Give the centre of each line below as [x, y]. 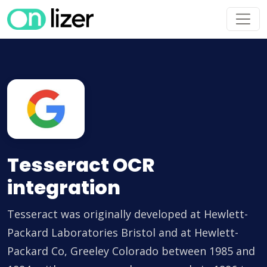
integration [64, 188]
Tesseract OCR [81, 165]
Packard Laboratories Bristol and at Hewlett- [123, 233]
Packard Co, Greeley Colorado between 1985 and [131, 251]
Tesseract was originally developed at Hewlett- [128, 214]
